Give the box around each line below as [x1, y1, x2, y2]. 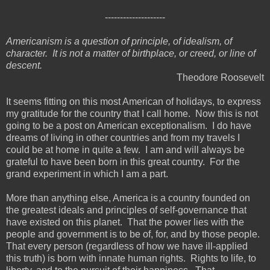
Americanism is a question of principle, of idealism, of [6, 36, 232, 46]
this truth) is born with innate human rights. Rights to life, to [6, 253, 256, 263]
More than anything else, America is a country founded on [6, 192, 250, 203]
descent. [6, 60, 42, 71]
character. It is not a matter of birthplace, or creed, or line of [6, 48, 256, 58]
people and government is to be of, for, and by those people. [6, 228, 262, 239]
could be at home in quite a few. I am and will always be [6, 144, 245, 155]
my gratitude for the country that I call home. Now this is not [6, 108, 258, 119]
